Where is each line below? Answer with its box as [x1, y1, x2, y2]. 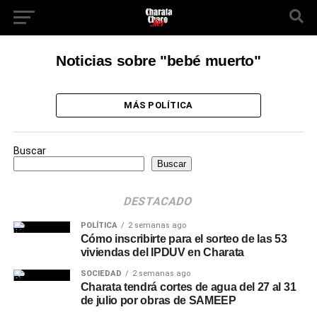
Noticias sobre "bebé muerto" [56, 52, 261, 69]
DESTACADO [122, 195, 195, 208]
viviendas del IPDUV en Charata [80, 246, 245, 258]
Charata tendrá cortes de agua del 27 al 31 [80, 281, 296, 293]
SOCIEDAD [80, 269, 122, 278]
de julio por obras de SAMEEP [80, 294, 236, 306]
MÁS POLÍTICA [124, 100, 193, 110]
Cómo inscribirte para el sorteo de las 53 [80, 233, 287, 245]
